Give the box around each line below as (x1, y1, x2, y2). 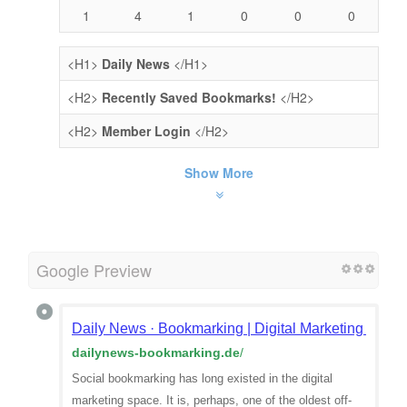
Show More (184, 163, 253, 182)
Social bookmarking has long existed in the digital (72, 371, 333, 385)
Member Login (102, 121, 191, 140)
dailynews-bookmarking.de (72, 344, 240, 360)
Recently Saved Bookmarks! (102, 87, 276, 106)
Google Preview (36, 257, 152, 282)
